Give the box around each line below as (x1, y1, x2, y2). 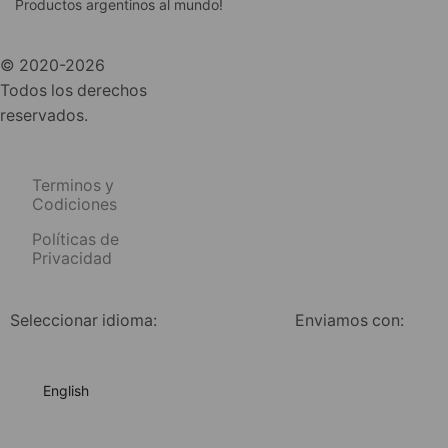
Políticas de (31, 230, 119, 250)
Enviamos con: (295, 311, 404, 331)
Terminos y (31, 176, 114, 196)
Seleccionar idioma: (10, 311, 157, 331)
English (43, 382, 89, 400)
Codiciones (31, 195, 117, 215)
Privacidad (31, 249, 112, 269)
